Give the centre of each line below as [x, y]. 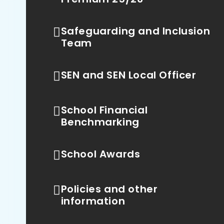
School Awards [100, 154]
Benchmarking [100, 122]
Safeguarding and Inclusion [135, 31]
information [93, 201]
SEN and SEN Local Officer [128, 75]
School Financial [104, 110]
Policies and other [109, 189]
